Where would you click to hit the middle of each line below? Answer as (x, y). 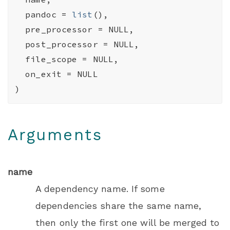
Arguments (55, 135)
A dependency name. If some (100, 189)
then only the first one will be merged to (128, 223)
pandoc (43, 15)
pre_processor (62, 30)
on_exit (46, 74)
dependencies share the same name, (119, 206)
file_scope (54, 59)
